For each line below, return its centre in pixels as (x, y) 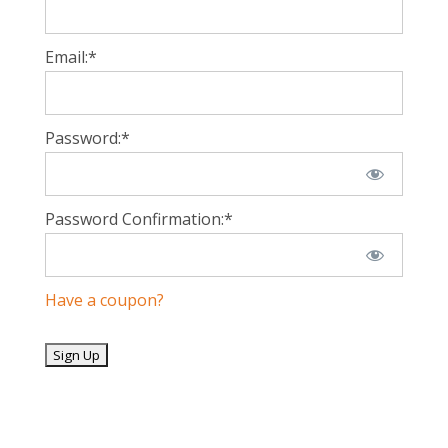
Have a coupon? (104, 300)
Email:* (70, 57)
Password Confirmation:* (138, 219)
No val (67, 353)
